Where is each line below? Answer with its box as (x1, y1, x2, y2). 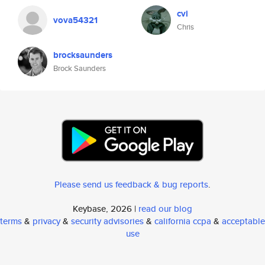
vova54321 (53, 14, 98, 27)
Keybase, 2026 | (73, 202, 138, 215)
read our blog (138, 202, 192, 215)
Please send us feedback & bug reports (54, 178, 208, 190)
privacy (33, 215, 60, 227)
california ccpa (154, 215, 211, 227)
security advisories (71, 215, 144, 227)
